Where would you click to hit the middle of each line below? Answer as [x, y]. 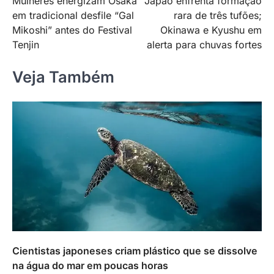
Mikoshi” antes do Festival [72, 30]
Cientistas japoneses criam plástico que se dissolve [135, 251]
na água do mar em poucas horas [90, 266]
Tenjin [26, 45]
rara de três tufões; [218, 16]
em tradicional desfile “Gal [73, 16]
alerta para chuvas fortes [204, 45]
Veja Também [63, 76]
